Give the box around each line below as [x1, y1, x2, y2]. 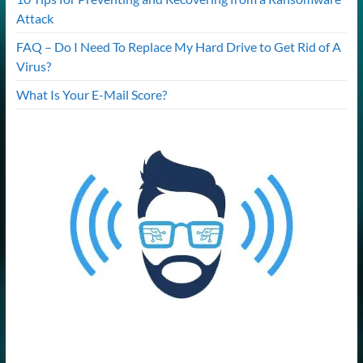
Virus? [15, 58, 51, 74]
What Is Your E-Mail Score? [15, 86, 167, 102]
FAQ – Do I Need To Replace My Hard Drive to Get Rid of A [15, 38, 341, 54]
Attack [15, 10, 53, 26]
